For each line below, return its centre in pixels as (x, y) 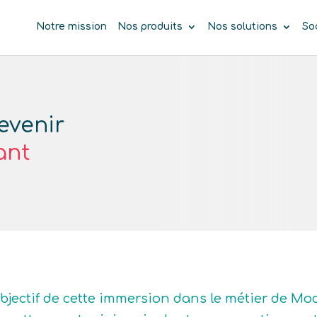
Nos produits (150, 27)
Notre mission (71, 27)
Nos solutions (242, 27)
